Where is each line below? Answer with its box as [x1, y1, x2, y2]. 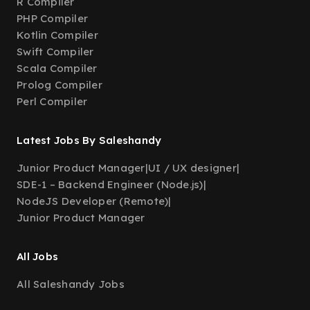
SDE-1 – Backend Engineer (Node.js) [17, 178, 203, 191]
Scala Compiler [17, 62, 98, 75]
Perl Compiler [17, 95, 88, 108]
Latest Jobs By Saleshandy [17, 134, 162, 147]
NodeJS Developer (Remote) [17, 194, 169, 208]
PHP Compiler [17, 12, 88, 25]
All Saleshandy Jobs [17, 277, 125, 291]
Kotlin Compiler [17, 28, 98, 42]
